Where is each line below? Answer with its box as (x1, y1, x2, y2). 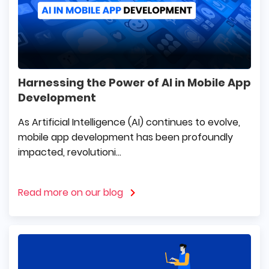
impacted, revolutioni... (18, 145, 121, 159)
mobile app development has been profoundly (18, 130, 233, 144)
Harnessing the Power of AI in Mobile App (18, 74, 251, 90)
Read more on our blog (18, 185, 123, 199)
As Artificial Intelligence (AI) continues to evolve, (18, 115, 240, 129)
